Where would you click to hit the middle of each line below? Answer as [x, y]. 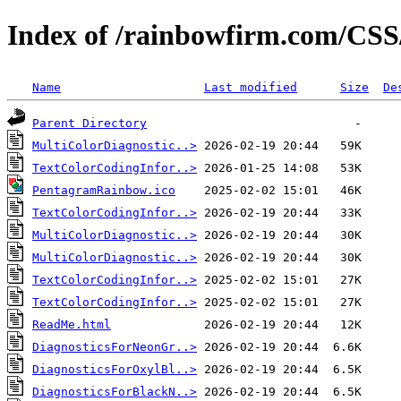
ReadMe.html [72, 324]
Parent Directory [90, 123]
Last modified [251, 87]
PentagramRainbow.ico [104, 190]
